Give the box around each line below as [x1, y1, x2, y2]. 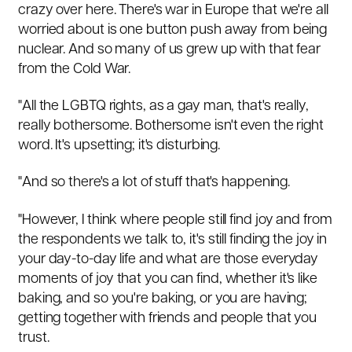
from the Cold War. [18, 61, 134, 77]
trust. [18, 330, 53, 346]
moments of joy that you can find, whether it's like [18, 271, 317, 287]
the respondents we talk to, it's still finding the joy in [18, 232, 328, 247]
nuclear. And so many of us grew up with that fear [18, 42, 321, 57]
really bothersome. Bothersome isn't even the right [18, 118, 324, 134]
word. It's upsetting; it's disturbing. [18, 137, 221, 153]
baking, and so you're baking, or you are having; [18, 291, 308, 306]
